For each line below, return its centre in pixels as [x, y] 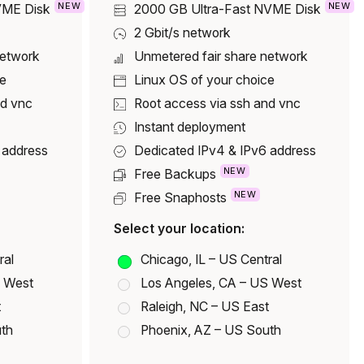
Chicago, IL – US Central [211, 259]
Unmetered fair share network [221, 57]
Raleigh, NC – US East [204, 306]
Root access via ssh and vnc [217, 104]
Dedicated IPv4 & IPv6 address [225, 151]
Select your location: [179, 228]
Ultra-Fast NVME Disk [256, 10]
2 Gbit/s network [182, 33]
